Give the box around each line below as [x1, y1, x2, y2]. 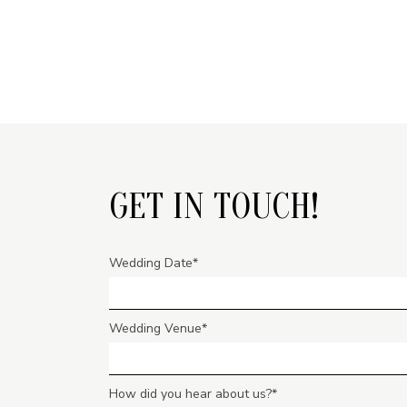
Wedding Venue [109, 319, 203, 337]
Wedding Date [109, 253, 194, 272]
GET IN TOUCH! [109, 184, 320, 227]
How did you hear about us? [109, 384, 273, 402]
